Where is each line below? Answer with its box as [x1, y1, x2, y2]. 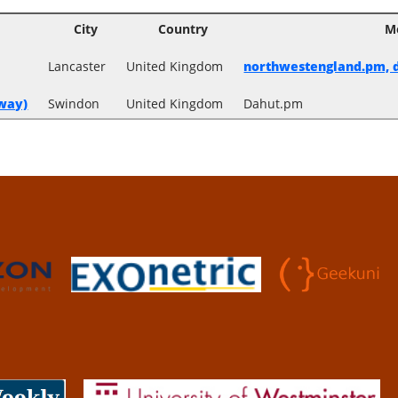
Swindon [48, 94, 100, 112]
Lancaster [48, 57, 107, 75]
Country [158, 20, 209, 37]
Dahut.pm [243, 94, 304, 112]
